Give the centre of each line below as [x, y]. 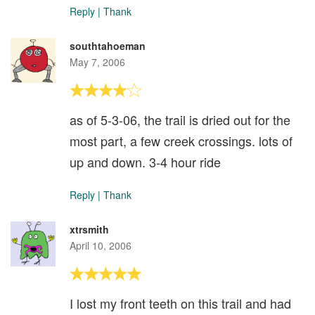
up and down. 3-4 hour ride [145, 161]
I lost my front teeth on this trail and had [180, 303]
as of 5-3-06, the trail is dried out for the [180, 119]
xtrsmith [89, 229]
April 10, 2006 [101, 245]
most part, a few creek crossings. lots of [181, 140]
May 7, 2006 [97, 62]
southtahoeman [108, 45]
